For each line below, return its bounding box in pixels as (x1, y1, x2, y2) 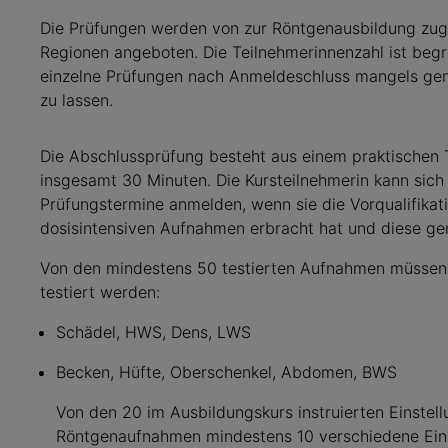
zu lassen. (39, 90, 113, 110)
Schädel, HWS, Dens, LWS (55, 322, 251, 342)
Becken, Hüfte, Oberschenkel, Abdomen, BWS (55, 362, 397, 382)
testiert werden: (39, 282, 160, 302)
